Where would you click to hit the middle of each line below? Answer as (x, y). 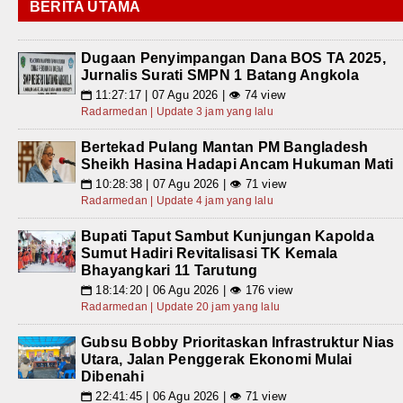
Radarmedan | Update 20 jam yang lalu (181, 307)
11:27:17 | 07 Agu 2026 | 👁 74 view (189, 95)
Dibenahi (112, 377)
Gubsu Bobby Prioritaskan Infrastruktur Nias (238, 343)
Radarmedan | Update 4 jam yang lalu (177, 201)
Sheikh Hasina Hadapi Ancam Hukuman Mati (237, 165)
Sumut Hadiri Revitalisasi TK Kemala (210, 254)
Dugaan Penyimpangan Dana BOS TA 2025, (233, 58)
